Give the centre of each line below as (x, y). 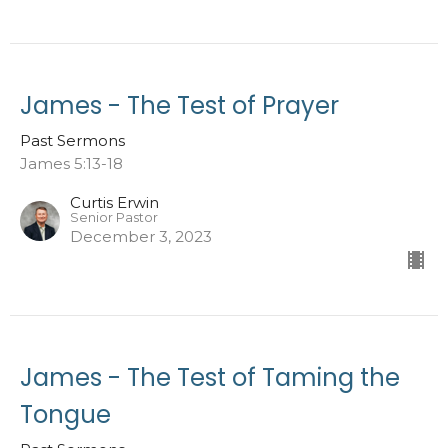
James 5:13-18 (71, 163)
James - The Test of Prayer (179, 105)
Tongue (65, 414)
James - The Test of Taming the (210, 377)
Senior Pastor (114, 217)
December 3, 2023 (141, 236)
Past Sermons (72, 140)
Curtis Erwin (114, 202)
